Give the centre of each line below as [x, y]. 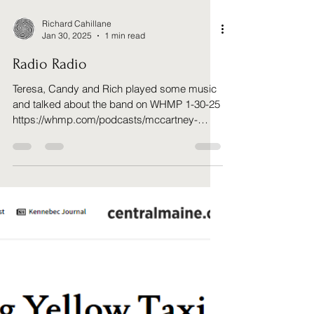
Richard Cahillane [77, 129]
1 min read [125, 141]
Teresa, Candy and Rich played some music [115, 194]
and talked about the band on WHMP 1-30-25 [116, 209]
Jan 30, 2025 [67, 141]
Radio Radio [50, 169]
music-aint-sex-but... [60, 240]
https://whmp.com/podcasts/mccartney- [105, 225]
